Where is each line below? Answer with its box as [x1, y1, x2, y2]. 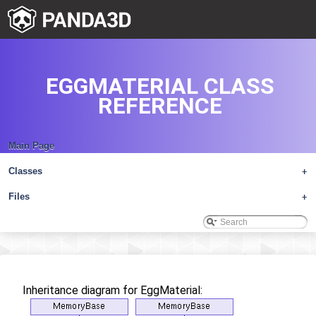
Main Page [8, 140, 54, 151]
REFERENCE [97, 92, 222, 119]
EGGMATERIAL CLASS [45, 73, 274, 99]
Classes [8, 166, 42, 176]
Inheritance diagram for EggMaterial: [23, 284, 202, 297]
